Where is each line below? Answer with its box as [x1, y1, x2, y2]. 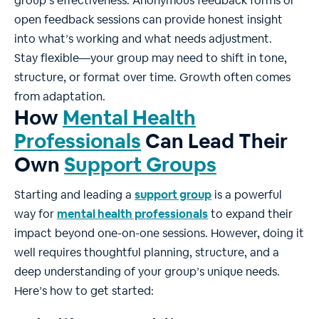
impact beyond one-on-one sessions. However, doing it [14, 226, 304, 241]
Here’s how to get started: [14, 283, 154, 299]
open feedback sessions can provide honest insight [14, 12, 283, 28]
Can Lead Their [141, 128, 288, 155]
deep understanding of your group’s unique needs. [14, 264, 280, 280]
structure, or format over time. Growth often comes [14, 70, 291, 85]
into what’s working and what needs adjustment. [14, 31, 272, 47]
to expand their [208, 206, 293, 222]
